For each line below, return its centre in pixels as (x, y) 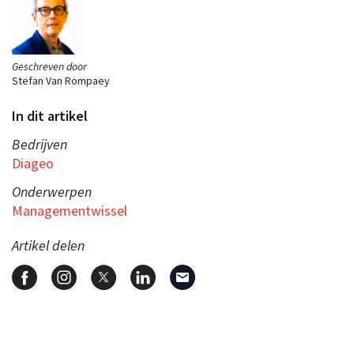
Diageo (33, 163)
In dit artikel (50, 115)
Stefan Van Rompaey (61, 80)
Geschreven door (49, 66)
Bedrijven (40, 144)
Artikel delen (48, 245)
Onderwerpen (52, 191)
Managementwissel (70, 210)
